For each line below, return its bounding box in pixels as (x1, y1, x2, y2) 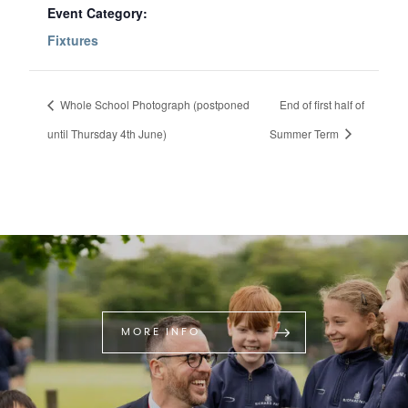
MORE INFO (121, 325, 200, 338)
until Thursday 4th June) (47, 125, 167, 141)
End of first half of (279, 96, 364, 112)
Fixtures (47, 30, 98, 49)
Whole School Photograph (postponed (57, 96, 250, 112)
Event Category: (47, 3, 148, 22)
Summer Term (269, 125, 342, 141)
